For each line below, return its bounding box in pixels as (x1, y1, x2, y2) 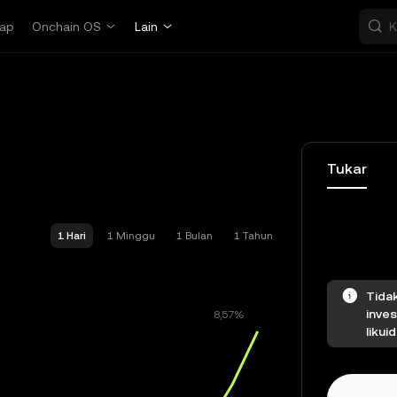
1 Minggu (107, 230, 155, 242)
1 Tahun (234, 230, 273, 242)
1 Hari (58, 230, 86, 242)
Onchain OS (32, 19, 102, 34)
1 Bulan (176, 230, 213, 242)
